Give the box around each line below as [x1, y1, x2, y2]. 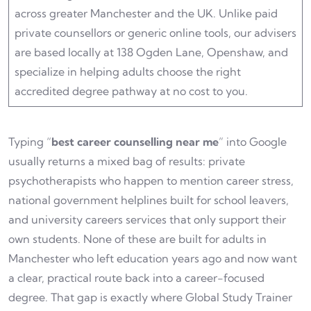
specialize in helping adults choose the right [15, 65, 241, 79]
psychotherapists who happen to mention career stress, [8, 174, 294, 188]
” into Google [219, 135, 287, 149]
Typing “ [8, 135, 51, 149]
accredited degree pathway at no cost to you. [15, 84, 248, 99]
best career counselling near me [51, 135, 219, 149]
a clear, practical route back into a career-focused [8, 271, 264, 285]
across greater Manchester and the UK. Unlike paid [15, 6, 278, 21]
